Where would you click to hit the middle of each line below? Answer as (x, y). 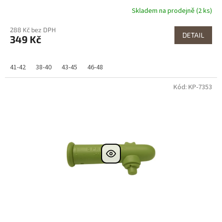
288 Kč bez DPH (33, 29)
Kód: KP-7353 (193, 87)
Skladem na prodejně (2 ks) (172, 11)
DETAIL (193, 35)
